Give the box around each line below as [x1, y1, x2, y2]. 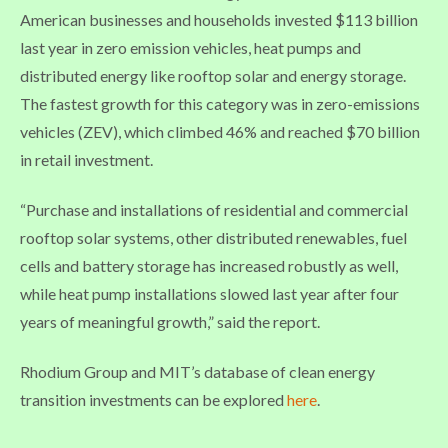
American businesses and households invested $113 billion [20, 10, 418, 30]
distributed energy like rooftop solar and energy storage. [20, 66, 406, 86]
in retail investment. [20, 150, 153, 170]
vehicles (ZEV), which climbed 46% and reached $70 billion [20, 122, 420, 142]
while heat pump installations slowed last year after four [20, 284, 399, 304]
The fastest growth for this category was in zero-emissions [20, 94, 420, 114]
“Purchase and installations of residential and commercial [20, 200, 408, 220]
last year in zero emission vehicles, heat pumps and [20, 38, 361, 58]
